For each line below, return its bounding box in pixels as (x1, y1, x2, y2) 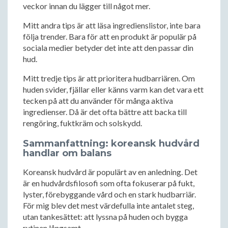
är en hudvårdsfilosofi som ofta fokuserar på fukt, (23, 178, 194, 188)
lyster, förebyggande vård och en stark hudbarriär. (23, 189, 196, 199)
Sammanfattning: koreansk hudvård (23, 138, 199, 149)
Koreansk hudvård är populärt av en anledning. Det (23, 167, 197, 177)
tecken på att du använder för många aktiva (23, 96, 173, 105)
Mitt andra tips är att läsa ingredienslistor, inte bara (23, 20, 201, 30)
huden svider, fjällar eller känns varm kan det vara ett (23, 84, 204, 94)
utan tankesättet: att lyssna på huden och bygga (23, 212, 188, 221)
